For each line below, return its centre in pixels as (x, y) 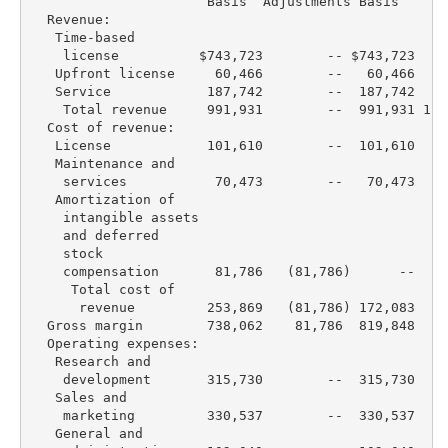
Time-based (82, 37)
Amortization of (102, 199)
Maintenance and (102, 163)
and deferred (94, 235)
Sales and (78, 397)
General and (86, 433)
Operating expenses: (114, 343)
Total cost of (102, 289)
